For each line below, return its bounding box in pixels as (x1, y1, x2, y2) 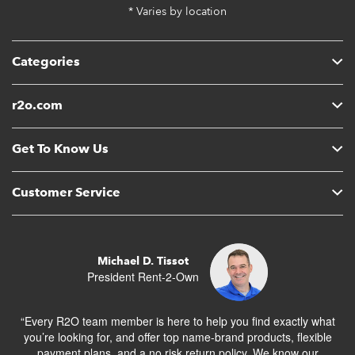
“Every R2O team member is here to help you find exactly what (20, 312, 335, 329)
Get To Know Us (12, 140, 109, 156)
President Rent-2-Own (87, 268, 199, 284)
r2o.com (12, 97, 63, 113)
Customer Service (12, 184, 120, 200)
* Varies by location (128, 3, 227, 19)
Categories (12, 53, 80, 69)
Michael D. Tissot (97, 254, 189, 267)
